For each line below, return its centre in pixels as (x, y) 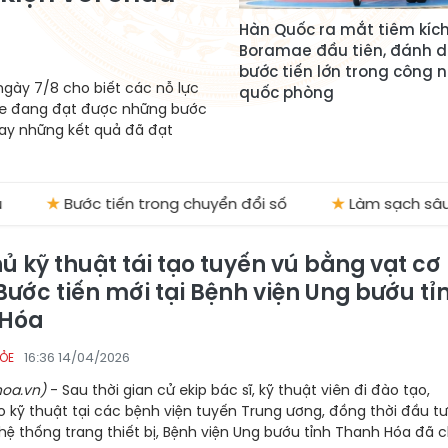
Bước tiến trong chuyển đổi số (133, 203)
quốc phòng (286, 92)
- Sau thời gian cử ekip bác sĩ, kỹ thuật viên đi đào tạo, (238, 390)
